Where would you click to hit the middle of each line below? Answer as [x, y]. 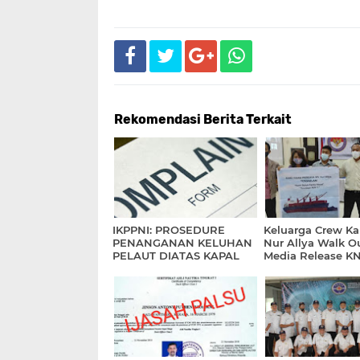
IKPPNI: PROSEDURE [169, 230]
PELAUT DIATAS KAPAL [176, 256]
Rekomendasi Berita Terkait [203, 119]
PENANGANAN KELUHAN [182, 243]
